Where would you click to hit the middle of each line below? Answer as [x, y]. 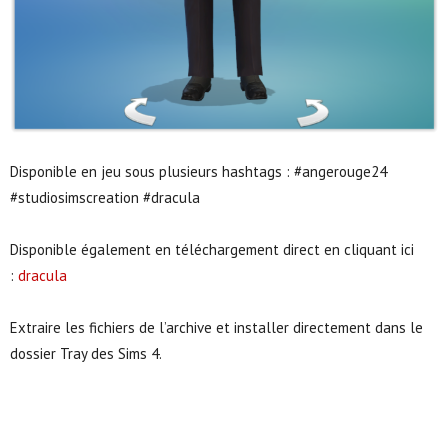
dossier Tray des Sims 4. [86, 353]
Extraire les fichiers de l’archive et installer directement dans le [216, 327]
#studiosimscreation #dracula [105, 197]
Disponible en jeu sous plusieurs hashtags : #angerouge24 [198, 171]
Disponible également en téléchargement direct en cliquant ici [212, 249]
